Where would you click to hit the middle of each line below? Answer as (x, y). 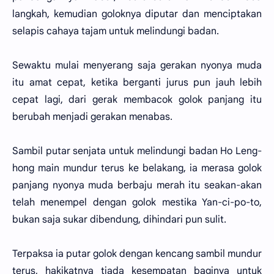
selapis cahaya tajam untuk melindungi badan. (116, 31)
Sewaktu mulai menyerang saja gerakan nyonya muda (137, 65)
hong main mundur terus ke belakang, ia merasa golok (137, 168)
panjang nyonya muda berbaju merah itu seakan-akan (137, 185)
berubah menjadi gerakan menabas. (92, 117)
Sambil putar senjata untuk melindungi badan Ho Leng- (137, 151)
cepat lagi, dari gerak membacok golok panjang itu (137, 100)
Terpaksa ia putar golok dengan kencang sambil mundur (137, 254)
